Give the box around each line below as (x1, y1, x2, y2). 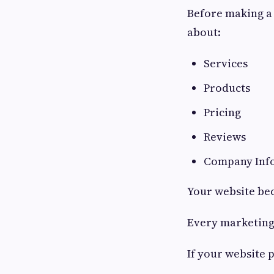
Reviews (204, 129, 246, 144)
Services (204, 56, 248, 71)
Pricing (204, 105, 241, 120)
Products (204, 80, 250, 95)
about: (187, 24, 221, 40)
